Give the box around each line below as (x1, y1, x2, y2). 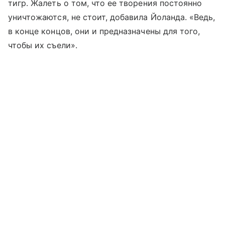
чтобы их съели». (8, 40, 77, 50)
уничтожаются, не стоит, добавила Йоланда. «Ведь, (8, 12, 215, 22)
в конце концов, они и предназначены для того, (8, 26, 200, 36)
